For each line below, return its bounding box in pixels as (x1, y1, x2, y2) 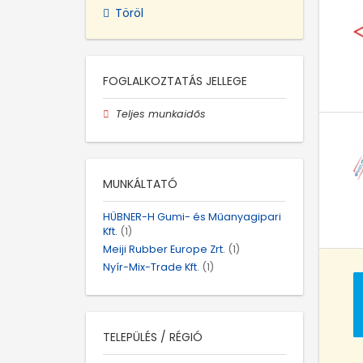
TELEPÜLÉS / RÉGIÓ (103, 329, 203, 346)
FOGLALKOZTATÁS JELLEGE (103, 72, 247, 89)
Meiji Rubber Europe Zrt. (103, 241, 225, 256)
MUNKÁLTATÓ (103, 175, 177, 192)
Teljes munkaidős (116, 106, 207, 121)
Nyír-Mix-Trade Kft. (103, 260, 199, 275)
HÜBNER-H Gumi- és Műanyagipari (103, 209, 281, 224)
